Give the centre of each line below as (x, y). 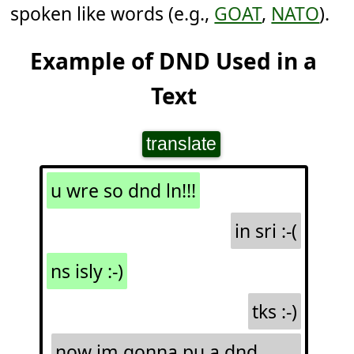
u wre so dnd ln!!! (123, 191)
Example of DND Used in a (173, 61)
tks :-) (274, 312)
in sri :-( (265, 231)
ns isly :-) (87, 271)
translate (181, 144)
